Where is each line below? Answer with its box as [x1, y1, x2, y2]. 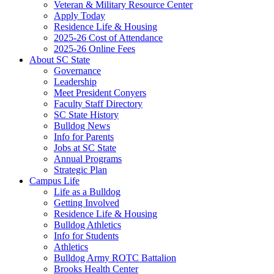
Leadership [54, 76, 97, 87]
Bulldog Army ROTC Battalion [54, 253, 176, 263]
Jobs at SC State [54, 143, 116, 153]
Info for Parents [54, 131, 114, 142]
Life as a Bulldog [54, 187, 120, 197]
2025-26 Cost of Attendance [54, 32, 163, 43]
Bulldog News [54, 120, 110, 131]
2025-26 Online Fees [54, 43, 135, 54]
